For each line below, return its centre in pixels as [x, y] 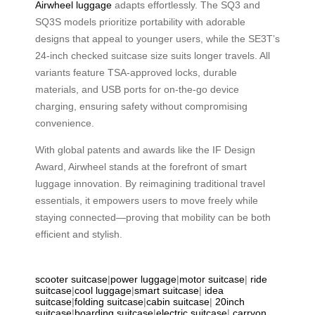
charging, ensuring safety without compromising [141, 107]
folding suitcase [109, 302]
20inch [230, 302]
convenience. [65, 123]
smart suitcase [167, 291]
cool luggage [103, 291]
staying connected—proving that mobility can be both [153, 218]
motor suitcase [212, 279]
